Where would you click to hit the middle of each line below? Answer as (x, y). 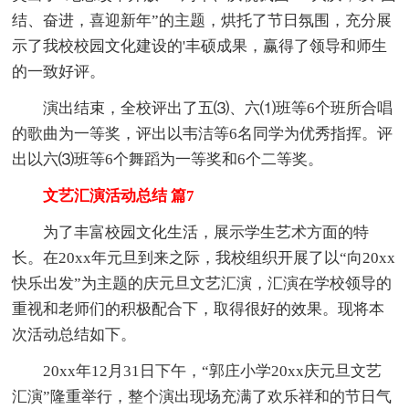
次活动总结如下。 (74, 334)
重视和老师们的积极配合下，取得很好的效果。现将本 (199, 309)
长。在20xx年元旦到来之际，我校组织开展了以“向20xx (204, 257)
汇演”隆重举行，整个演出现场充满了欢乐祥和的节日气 (202, 396)
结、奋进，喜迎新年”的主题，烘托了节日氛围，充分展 (202, 20)
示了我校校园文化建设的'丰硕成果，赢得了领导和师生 (200, 46)
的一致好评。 (59, 71)
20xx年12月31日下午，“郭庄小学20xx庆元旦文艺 (197, 371)
